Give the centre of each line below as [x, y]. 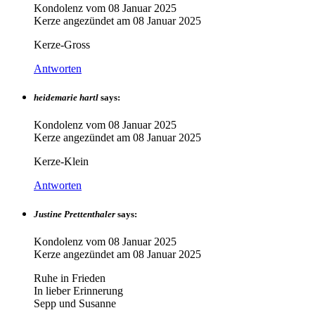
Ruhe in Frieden [70, 278]
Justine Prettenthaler [75, 214]
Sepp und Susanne [75, 304]
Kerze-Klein [61, 161]
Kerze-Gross [62, 44]
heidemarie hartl [66, 97]
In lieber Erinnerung [78, 291]
